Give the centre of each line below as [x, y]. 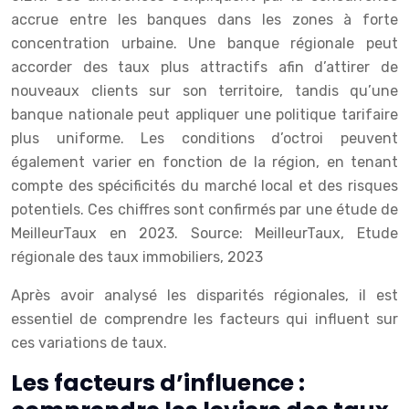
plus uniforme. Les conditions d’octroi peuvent [204, 139]
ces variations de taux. [89, 343]
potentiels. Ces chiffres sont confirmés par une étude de [204, 210]
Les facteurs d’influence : [158, 383]
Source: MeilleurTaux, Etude [294, 234]
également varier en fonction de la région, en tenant [204, 163]
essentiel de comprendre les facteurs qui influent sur [204, 320]
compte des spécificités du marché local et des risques [204, 186]
